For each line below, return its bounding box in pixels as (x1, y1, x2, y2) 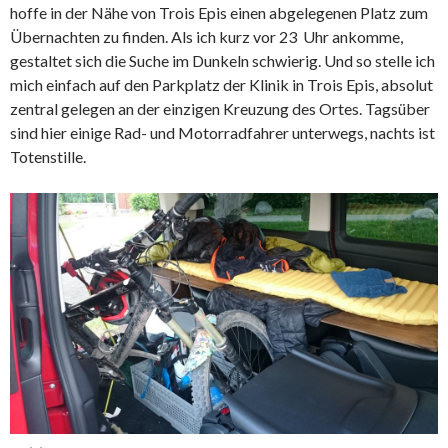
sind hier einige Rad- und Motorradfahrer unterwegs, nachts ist (10, 123, 435, 143)
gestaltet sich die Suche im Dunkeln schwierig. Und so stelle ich (10, 51, 435, 71)
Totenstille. (10, 147, 86, 167)
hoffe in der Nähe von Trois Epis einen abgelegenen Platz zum (10, 3, 428, 23)
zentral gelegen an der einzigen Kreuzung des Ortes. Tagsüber (10, 99, 430, 119)
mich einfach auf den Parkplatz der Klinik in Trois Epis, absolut (10, 75, 433, 95)
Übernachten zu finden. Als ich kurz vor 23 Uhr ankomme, (10, 27, 403, 47)
